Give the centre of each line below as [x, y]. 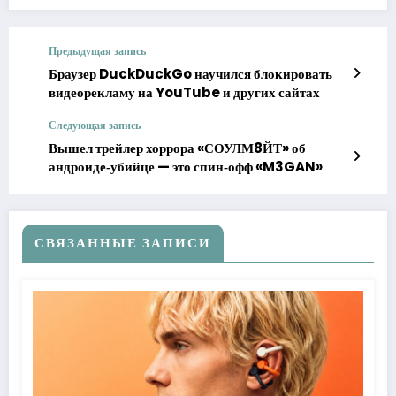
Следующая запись [95, 125]
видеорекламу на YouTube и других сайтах [184, 92]
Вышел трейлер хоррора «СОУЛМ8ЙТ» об [177, 148]
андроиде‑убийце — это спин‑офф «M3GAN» [186, 166]
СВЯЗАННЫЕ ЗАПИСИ [123, 242]
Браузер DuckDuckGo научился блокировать [190, 73]
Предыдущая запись [97, 50]
